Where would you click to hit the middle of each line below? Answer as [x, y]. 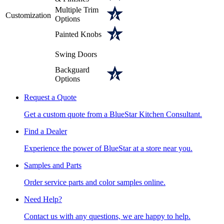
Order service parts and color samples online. [95, 182]
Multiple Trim [77, 9]
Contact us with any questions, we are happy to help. [107, 216]
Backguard [72, 69]
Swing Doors [76, 54]
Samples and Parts [53, 165]
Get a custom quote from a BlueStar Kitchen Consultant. [113, 114]
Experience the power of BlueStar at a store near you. [108, 148]
